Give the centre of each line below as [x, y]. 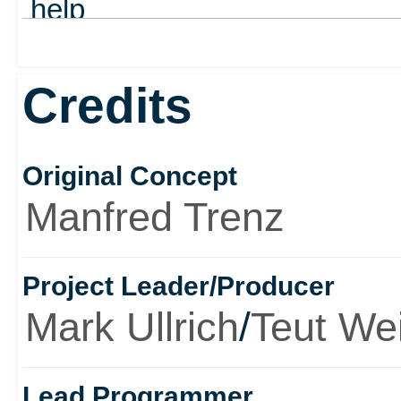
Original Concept [129, 176]
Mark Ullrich [132, 328]
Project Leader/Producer [178, 286]
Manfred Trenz [154, 218]
